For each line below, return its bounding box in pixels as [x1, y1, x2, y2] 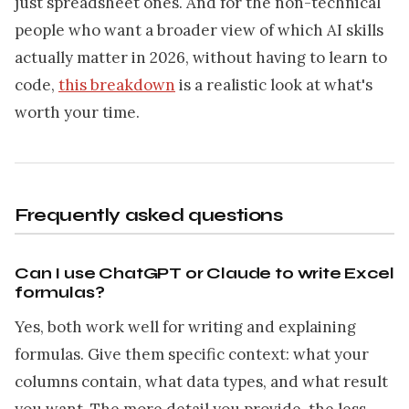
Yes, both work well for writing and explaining [15, 317, 356, 338]
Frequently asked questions [15, 204, 283, 227]
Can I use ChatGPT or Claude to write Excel [15, 263, 394, 283]
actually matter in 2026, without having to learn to [15, 47, 387, 68]
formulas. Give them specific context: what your [15, 344, 369, 365]
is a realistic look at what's [175, 74, 372, 95]
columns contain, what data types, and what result [15, 372, 388, 393]
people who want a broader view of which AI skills [15, 19, 383, 40]
